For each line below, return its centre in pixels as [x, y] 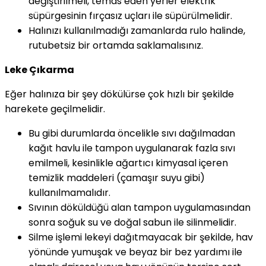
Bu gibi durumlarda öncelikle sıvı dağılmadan [132, 133]
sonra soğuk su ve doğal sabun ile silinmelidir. [132, 222]
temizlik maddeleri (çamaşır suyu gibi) [117, 178]
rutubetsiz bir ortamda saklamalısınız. [116, 45]
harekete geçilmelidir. [55, 109]
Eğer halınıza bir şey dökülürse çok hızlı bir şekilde [119, 94]
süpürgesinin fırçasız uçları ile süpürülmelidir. [130, 15]
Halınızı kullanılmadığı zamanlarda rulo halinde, [137, 30]
